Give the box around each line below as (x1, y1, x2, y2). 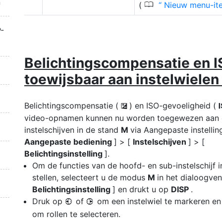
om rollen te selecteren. (32, 209, 120, 219)
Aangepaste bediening (24, 137, 114, 147)
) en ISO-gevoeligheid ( (129, 101, 219, 111)
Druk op (32, 196, 65, 206)
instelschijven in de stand (24, 125, 121, 135)
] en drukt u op (112, 184, 171, 194)
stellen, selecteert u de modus (32, 172, 148, 182)
